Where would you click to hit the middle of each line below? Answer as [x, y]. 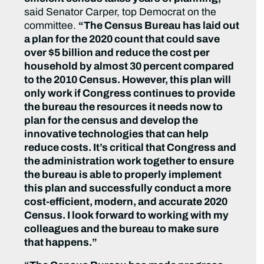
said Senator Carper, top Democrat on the [121, 12]
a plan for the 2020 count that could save [122, 39]
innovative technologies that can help [117, 134]
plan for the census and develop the [111, 121]
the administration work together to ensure [129, 161]
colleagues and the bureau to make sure [122, 229]
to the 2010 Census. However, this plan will [128, 80]
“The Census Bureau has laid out [159, 26]
